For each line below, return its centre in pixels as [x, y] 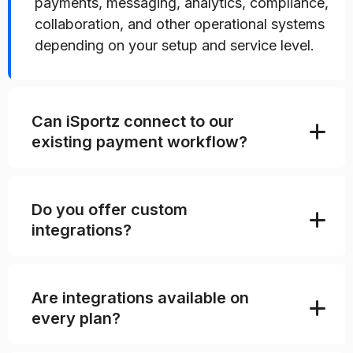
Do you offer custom [110, 210]
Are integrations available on [140, 298]
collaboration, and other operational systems [180, 24]
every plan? [76, 318]
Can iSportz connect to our [133, 121]
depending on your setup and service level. [175, 45]
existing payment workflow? [139, 142]
